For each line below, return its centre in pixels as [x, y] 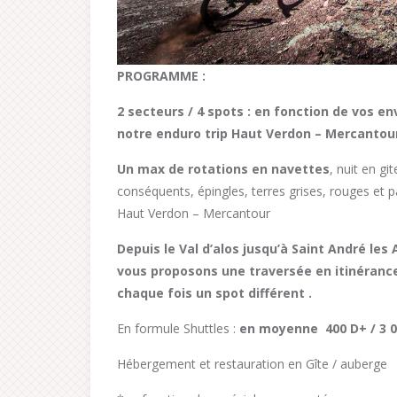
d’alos [221, 249]
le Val [181, 249]
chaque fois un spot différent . [214, 293]
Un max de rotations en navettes [223, 169]
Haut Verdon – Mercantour [194, 213]
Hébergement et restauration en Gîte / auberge [252, 364]
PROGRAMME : [163, 76]
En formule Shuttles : [178, 328]
